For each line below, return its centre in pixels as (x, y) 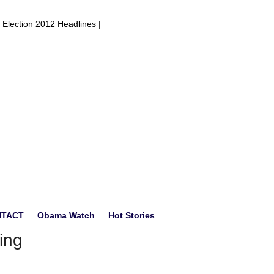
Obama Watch (66, 216)
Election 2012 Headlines (49, 24)
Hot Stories (131, 216)
